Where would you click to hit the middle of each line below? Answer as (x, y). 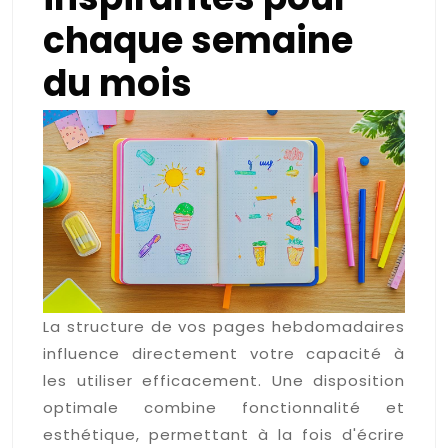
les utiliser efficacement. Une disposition (224, 380)
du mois (117, 83)
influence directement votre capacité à (224, 353)
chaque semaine (198, 40)
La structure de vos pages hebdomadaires (224, 326)
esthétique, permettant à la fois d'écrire (224, 434)
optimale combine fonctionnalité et (224, 407)
